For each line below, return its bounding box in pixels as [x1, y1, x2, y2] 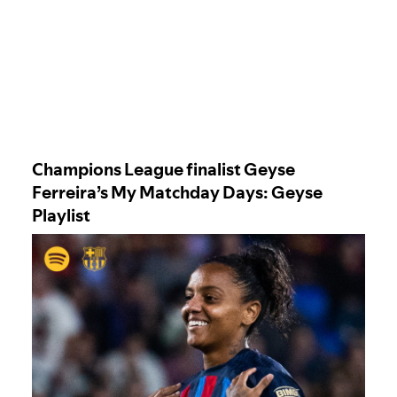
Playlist [32, 203, 90, 227]
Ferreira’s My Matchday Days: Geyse [32, 180, 323, 204]
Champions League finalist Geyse [32, 157, 295, 181]
